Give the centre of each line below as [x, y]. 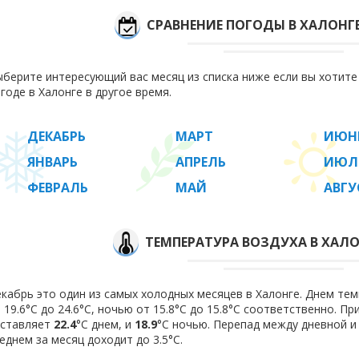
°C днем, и [105, 324]
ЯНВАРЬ [52, 162]
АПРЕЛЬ [201, 162]
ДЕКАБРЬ [56, 136]
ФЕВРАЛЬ [58, 188]
